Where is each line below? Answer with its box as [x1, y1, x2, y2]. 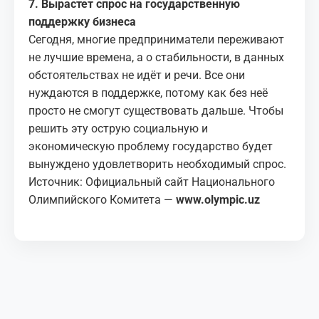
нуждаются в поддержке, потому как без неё [28, 86, 268, 100]
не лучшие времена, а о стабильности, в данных [28, 51, 284, 65]
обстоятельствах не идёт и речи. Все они [28, 68, 245, 83]
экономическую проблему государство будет [28, 140, 273, 154]
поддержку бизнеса [28, 15, 136, 29]
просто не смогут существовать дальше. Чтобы [28, 104, 283, 118]
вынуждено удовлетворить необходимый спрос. [28, 157, 286, 172]
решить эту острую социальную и [28, 122, 208, 136]
